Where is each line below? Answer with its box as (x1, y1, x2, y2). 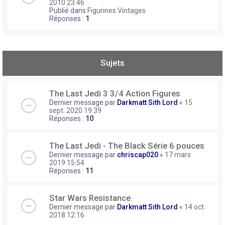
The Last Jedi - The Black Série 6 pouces (49, 141, 204, 151)
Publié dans (49, 7, 87, 15)
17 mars (165, 151, 191, 159)
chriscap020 (117, 151, 158, 159)
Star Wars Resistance (49, 193, 131, 203)
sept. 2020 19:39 (49, 106, 101, 115)
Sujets (100, 58, 125, 68)
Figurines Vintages (87, 7, 146, 15)
